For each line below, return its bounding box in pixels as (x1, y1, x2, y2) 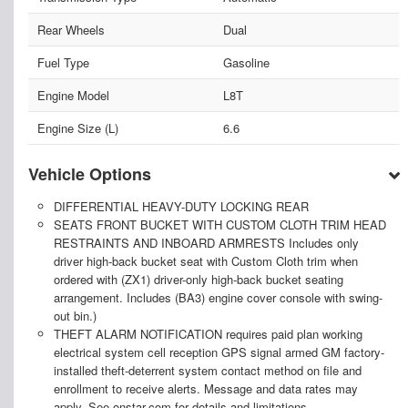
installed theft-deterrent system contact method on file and (53, 361, 362, 379)
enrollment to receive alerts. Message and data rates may (53, 379, 358, 397)
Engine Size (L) (37, 118, 118, 137)
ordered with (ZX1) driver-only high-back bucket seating (53, 270, 343, 288)
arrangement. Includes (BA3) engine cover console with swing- (53, 288, 382, 306)
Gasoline (222, 53, 270, 71)
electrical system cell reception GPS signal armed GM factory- (53, 342, 384, 361)
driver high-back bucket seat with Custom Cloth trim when (53, 251, 358, 270)
